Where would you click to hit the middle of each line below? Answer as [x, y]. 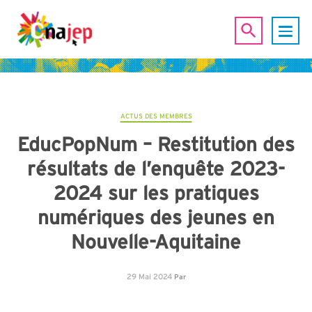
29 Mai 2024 [149, 276]
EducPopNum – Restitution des [156, 144]
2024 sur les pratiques [156, 193]
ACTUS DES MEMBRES [156, 116]
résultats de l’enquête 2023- [156, 168]
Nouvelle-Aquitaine [156, 241]
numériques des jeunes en [156, 217]
